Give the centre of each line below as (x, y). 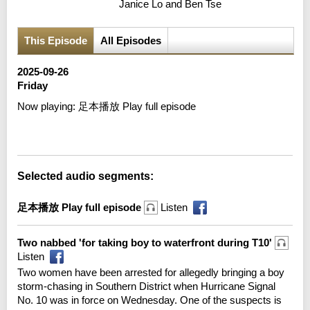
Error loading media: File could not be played (135, 128)
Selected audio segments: (85, 176)
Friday (33, 85)
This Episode (56, 40)
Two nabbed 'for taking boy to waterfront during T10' (146, 242)
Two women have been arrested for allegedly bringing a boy (151, 272)
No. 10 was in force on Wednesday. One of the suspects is (149, 300)
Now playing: (48, 106)
